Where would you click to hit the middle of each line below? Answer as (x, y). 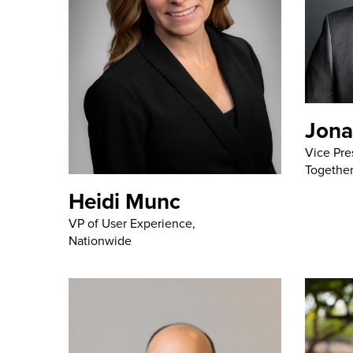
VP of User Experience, (132, 223)
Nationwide (100, 240)
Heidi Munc (124, 201)
